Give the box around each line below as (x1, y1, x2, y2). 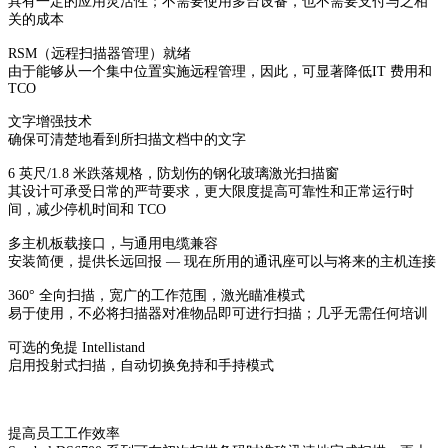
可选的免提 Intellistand (8, 340, 145, 356)
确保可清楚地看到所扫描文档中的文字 (8, 132, 246, 148)
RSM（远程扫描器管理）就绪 (8, 46, 191, 62)
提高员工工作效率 (8, 426, 120, 442)
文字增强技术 (8, 114, 92, 130)
